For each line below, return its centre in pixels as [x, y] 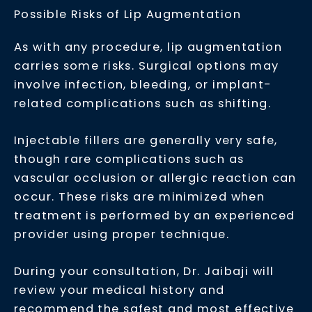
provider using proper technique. [122, 235]
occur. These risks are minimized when [140, 197]
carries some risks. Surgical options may [147, 65]
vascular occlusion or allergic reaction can [155, 178]
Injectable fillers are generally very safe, [146, 141]
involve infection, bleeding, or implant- [143, 84]
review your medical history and [119, 290]
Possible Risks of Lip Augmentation [127, 14]
